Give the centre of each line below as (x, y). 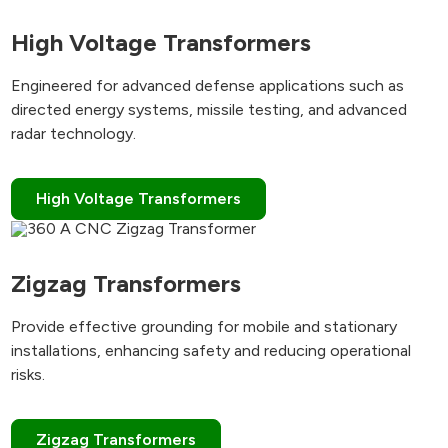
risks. (28, 374)
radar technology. (74, 133)
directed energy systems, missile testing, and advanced (209, 109)
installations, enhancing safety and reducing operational (211, 350)
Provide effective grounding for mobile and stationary (204, 326)
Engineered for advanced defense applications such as (208, 85)
